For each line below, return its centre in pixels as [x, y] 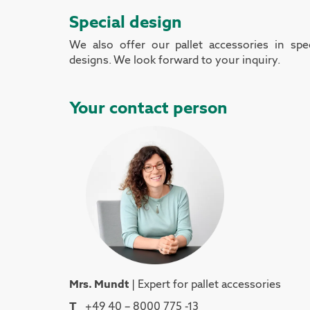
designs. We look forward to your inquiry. [175, 60]
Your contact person [148, 107]
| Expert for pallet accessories [206, 284]
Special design [128, 21]
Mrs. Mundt [100, 284]
